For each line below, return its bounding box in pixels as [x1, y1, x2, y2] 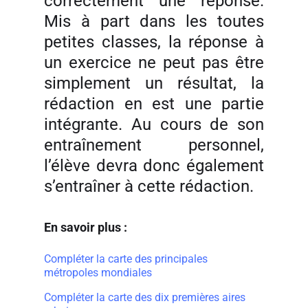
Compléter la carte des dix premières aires [44, 291, 245, 304]
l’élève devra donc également [44, 156, 264, 175]
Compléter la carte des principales [44, 252, 208, 265]
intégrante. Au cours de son [44, 115, 264, 134]
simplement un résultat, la [44, 74, 264, 93]
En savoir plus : [44, 220, 127, 234]
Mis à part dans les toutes [44, 12, 264, 31]
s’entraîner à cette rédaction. [44, 177, 254, 196]
